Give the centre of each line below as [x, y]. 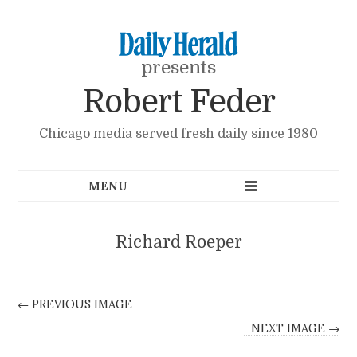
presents [178, 67]
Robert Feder [178, 102]
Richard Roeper [178, 242]
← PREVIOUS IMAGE [75, 305]
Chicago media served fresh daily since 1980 [178, 133]
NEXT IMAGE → [295, 329]
